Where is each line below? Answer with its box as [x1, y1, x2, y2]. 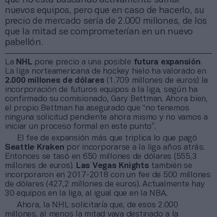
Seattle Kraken [5, 143, 64, 151]
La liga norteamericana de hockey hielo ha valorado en [5, 67, 206, 75]
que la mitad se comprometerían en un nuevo [5, 27, 193, 36]
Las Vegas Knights [76, 162, 149, 170]
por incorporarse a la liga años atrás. [64, 143, 205, 151]
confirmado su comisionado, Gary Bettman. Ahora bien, [5, 95, 208, 103]
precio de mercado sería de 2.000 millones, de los [5, 16, 207, 26]
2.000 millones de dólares [5, 77, 105, 84]
